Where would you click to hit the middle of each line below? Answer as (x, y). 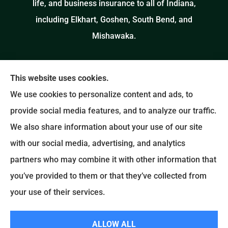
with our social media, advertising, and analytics (98, 143)
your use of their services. (58, 192)
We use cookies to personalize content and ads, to (102, 94)
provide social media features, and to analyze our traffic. (113, 111)
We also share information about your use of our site (106, 127)
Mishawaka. (114, 36)
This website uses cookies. (60, 78)
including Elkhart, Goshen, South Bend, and (114, 20)
